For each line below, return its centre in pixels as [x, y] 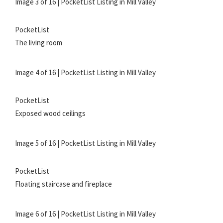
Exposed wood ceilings [50, 113]
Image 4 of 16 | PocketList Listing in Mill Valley [85, 73]
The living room [39, 43]
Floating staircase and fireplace [63, 184]
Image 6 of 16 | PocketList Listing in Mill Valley [85, 214]
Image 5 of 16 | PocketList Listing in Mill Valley [85, 143]
